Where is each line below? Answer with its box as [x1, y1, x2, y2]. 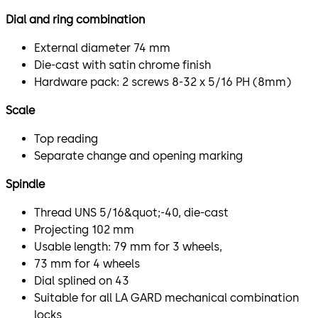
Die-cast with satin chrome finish [34, 57, 211, 72]
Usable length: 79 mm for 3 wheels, [34, 239, 222, 253]
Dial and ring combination [6, 12, 145, 26]
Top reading [34, 131, 98, 146]
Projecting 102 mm [34, 222, 134, 236]
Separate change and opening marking [34, 148, 243, 163]
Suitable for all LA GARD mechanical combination [34, 290, 299, 305]
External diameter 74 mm [34, 40, 170, 55]
